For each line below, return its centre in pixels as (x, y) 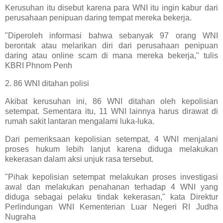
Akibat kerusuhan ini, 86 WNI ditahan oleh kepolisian (111, 101)
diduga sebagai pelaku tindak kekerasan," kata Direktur (111, 197)
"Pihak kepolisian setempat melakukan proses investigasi (111, 177)
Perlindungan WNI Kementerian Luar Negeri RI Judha (111, 207)
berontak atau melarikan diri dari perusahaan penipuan (111, 46)
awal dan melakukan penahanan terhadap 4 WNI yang (111, 187)
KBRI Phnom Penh (39, 66)
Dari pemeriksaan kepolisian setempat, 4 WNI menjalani (111, 139)
